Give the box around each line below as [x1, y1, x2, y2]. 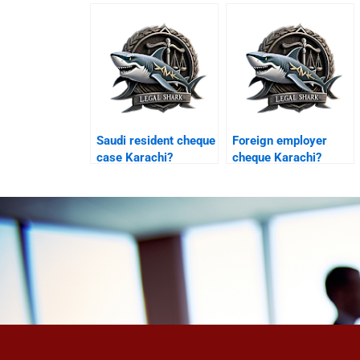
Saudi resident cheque [96, 133, 216, 148]
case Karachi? [96, 149, 174, 165]
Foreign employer [232, 133, 328, 148]
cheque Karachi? [232, 149, 322, 165]
